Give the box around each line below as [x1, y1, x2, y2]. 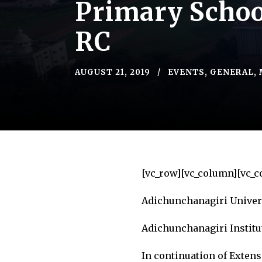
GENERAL [210, 67, 254, 77]
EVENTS [168, 67, 205, 77]
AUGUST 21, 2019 [75, 67, 150, 77]
